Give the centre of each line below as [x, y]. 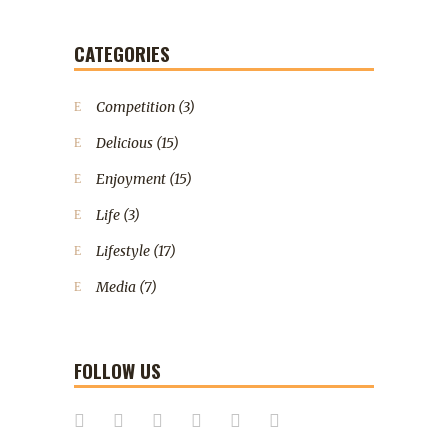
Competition [135, 107]
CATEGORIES [122, 53]
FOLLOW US [117, 370]
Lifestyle [123, 251]
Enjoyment [131, 179]
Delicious [124, 143]
